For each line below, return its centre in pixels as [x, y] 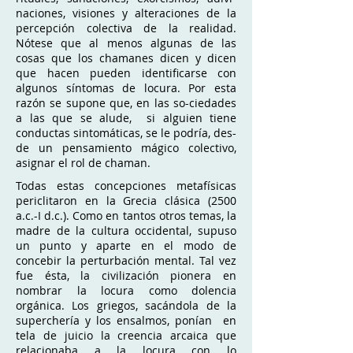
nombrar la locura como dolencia [126, 290]
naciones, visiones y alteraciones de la [126, 13]
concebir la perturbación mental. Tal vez [126, 260]
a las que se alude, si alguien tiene [126, 118]
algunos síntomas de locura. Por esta [126, 88]
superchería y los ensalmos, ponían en [126, 320]
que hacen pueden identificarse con [126, 73]
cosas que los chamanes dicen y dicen [126, 58]
